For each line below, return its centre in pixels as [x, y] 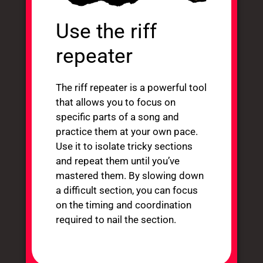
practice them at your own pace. [127, 131]
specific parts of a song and [118, 117]
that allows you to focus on [116, 102]
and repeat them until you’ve [118, 161]
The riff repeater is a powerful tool [131, 87]
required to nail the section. [116, 219]
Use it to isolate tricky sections [124, 146]
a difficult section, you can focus [127, 190]
